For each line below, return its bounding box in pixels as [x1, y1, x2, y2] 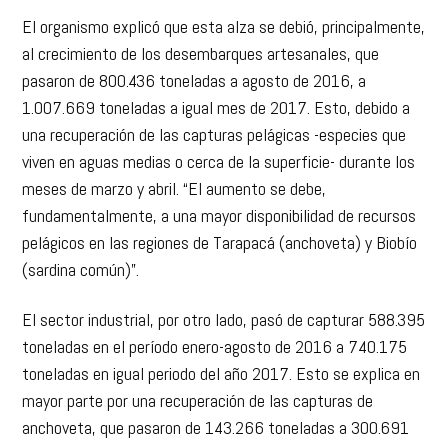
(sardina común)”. [22, 258, 140, 282]
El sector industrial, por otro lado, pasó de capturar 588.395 [22, 307, 426, 331]
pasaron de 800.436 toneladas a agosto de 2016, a [22, 69, 367, 93]
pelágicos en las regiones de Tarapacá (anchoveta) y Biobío [22, 231, 418, 255]
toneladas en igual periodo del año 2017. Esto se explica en [22, 361, 421, 385]
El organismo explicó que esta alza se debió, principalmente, [22, 15, 426, 39]
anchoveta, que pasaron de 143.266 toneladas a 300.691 [22, 415, 410, 439]
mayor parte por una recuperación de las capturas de [22, 388, 374, 412]
